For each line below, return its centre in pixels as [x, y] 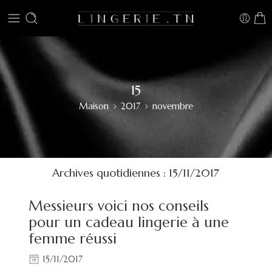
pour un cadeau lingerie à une [129, 222]
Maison [94, 106]
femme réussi [73, 238]
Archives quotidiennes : [111, 172]
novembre [173, 106]
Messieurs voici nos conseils [119, 205]
